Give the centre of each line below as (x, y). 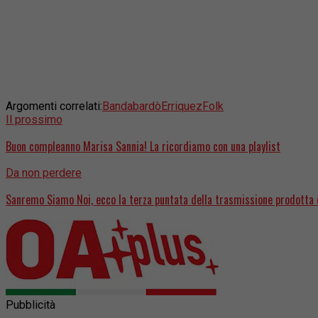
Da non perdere (44, 173)
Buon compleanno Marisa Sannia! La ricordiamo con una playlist (143, 147)
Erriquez (182, 106)
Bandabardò (132, 106)
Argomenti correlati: (54, 106)
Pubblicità (31, 305)
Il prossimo (34, 120)
